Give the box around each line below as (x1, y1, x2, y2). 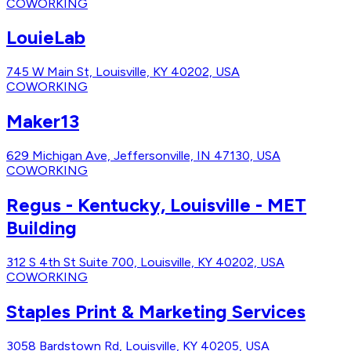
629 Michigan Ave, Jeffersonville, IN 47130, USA (6, 148, 280, 164)
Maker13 (6, 110, 79, 133)
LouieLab (6, 26, 85, 49)
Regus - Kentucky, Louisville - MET (6, 194, 306, 217)
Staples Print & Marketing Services (6, 299, 306, 323)
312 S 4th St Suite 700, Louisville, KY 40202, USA (6, 254, 284, 270)
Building (6, 216, 77, 240)
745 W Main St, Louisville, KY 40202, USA (6, 64, 240, 80)
